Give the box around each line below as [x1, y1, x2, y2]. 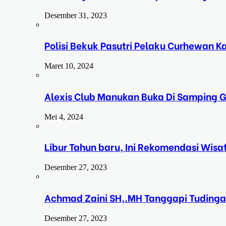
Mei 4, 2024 [44, 112, 83, 121]
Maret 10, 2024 [44, 62, 93, 71]
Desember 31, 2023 [44, 11, 107, 20]
